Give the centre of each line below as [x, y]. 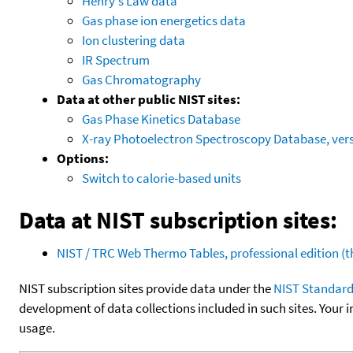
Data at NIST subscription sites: [178, 219]
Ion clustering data [134, 40]
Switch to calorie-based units [162, 178]
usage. [37, 327]
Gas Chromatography [141, 79]
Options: [83, 158]
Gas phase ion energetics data [164, 20]
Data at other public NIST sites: [149, 99]
